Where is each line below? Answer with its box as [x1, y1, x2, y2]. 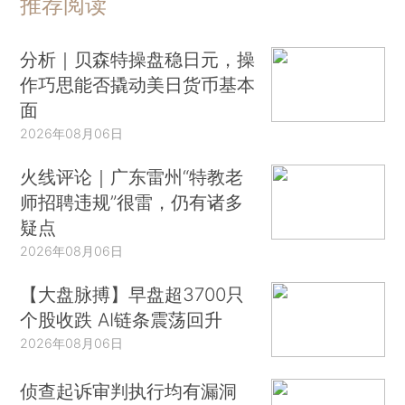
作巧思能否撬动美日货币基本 [20, 72, 256, 96]
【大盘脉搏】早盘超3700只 [20, 282, 245, 306]
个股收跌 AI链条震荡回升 [20, 307, 223, 331]
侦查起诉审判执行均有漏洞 [20, 380, 238, 403]
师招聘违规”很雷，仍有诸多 [20, 190, 244, 213]
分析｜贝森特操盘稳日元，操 [20, 47, 256, 71]
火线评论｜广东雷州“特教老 [20, 165, 244, 188]
